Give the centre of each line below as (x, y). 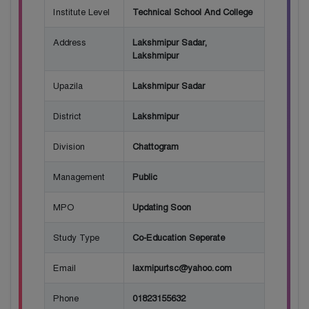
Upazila (68, 86)
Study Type (76, 237)
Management (79, 177)
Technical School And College (192, 12)
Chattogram (156, 146)
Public (145, 177)
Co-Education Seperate (179, 237)
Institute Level (81, 12)
